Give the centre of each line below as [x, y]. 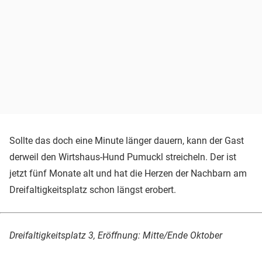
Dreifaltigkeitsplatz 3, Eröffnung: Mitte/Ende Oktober [116, 236]
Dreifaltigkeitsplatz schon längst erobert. [93, 190]
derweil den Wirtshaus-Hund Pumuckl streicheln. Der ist [123, 157]
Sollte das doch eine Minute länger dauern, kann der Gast [127, 141]
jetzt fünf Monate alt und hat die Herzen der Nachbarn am [128, 174]
